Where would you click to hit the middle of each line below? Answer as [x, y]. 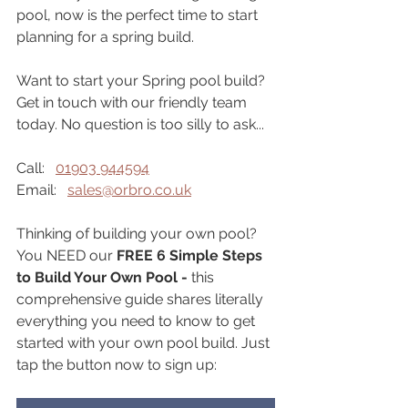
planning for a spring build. [105, 37]
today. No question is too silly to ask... [140, 125]
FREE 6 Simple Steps [191, 256]
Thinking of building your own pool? [138, 234]
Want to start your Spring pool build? [143, 81]
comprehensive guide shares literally [142, 300]
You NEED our [66, 256]
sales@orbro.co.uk [129, 190]
